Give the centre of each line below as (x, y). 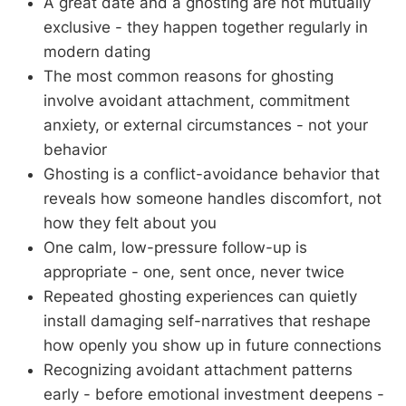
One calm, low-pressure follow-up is (175, 247)
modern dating (97, 51)
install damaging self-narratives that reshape (207, 320)
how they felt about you (130, 222)
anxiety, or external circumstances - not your (206, 125)
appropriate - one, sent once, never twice (194, 271)
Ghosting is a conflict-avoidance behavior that (212, 174)
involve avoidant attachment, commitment (197, 100)
